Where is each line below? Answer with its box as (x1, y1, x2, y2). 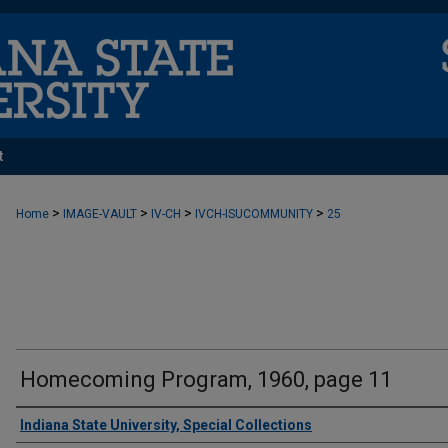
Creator (16, 412, 88, 438)
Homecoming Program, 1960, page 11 (20, 367, 392, 392)
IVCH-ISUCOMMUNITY (195, 207, 313, 221)
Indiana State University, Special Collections (20, 417, 312, 433)
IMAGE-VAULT (63, 207, 137, 221)
